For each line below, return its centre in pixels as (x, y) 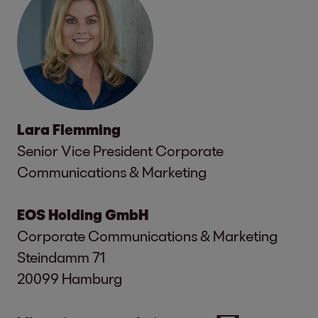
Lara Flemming (69, 130)
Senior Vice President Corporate (120, 151)
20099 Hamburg (70, 279)
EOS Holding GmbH (83, 215)
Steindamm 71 (61, 257)
